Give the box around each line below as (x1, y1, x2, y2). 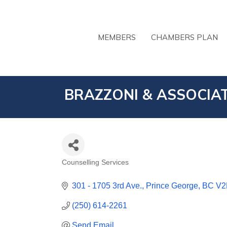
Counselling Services (62, 159, 129, 166)
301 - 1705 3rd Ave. (72, 181, 142, 190)
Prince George (146, 181, 198, 190)
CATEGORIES (61, 163, 139, 178)
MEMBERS (98, 32, 136, 42)
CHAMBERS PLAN (151, 32, 218, 42)
